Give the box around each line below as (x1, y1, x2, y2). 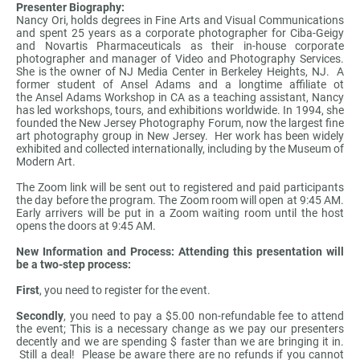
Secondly (16, 309, 63, 323)
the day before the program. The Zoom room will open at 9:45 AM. (16, 194, 344, 207)
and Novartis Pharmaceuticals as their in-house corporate (16, 39, 344, 53)
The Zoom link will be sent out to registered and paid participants (16, 181, 344, 194)
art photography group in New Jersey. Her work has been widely (16, 129, 344, 143)
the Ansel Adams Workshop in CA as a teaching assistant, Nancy (16, 91, 344, 104)
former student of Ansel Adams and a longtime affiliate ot (16, 78, 344, 92)
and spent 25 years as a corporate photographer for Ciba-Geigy (16, 27, 344, 40)
